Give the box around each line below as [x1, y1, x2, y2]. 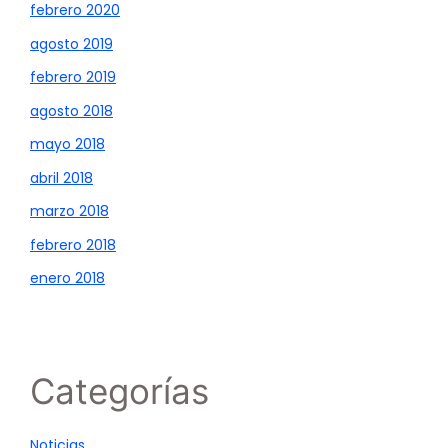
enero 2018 [30, 268, 105, 289]
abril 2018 [30, 167, 93, 188]
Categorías [30, 370, 209, 413]
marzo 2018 [30, 201, 109, 222]
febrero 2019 [30, 67, 116, 88]
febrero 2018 [30, 234, 116, 255]
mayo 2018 [30, 134, 105, 155]
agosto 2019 [30, 33, 113, 54]
